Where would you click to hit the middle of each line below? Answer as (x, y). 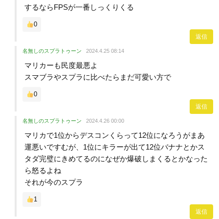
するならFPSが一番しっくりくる (79, 7)
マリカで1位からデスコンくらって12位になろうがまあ (115, 135)
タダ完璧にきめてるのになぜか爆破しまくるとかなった (116, 158)
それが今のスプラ (54, 182)
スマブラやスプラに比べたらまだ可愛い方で (98, 77)
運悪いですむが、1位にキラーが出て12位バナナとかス (115, 147)
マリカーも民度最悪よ (61, 65)
